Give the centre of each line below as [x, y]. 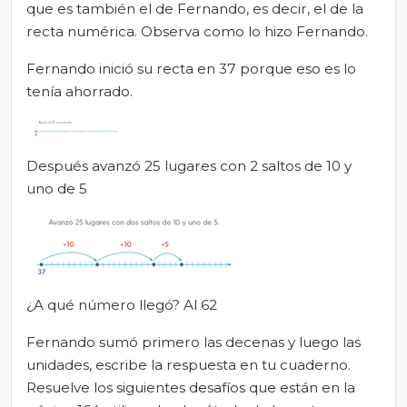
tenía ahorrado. [79, 91]
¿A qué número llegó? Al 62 [122, 304]
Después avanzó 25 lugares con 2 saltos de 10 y [189, 165]
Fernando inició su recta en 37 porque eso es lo [191, 68]
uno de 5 [57, 188]
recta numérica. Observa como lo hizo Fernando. [197, 31]
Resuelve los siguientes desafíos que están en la [191, 387]
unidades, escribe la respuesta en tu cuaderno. [189, 364]
